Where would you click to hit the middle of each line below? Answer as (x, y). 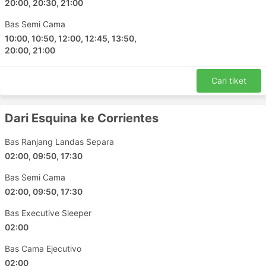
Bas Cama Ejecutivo (43, 248)
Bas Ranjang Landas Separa (59, 142)
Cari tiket (229, 80)
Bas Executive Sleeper (48, 213)
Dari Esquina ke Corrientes (82, 118)
